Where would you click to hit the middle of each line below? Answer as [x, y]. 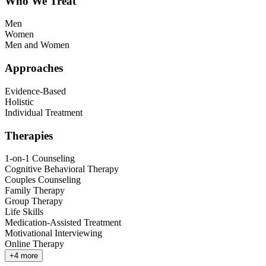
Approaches [34, 68]
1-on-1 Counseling [40, 159]
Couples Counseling [43, 180]
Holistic [19, 102]
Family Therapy [35, 191]
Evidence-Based [35, 91]
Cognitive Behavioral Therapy [62, 169]
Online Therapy [34, 244]
